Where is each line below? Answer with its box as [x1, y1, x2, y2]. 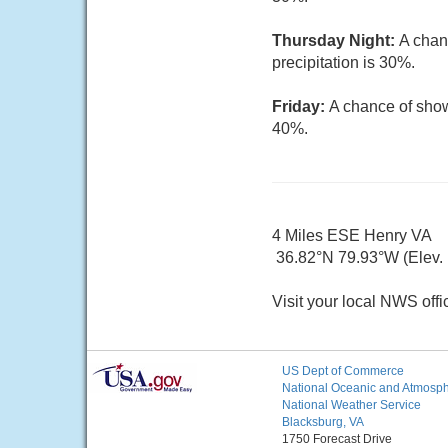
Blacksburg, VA [282, 415, 364, 429]
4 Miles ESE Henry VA [272, 227, 432, 244]
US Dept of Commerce [282, 364, 404, 378]
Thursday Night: [272, 32, 399, 49]
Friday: [272, 98, 329, 115]
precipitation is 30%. [272, 54, 415, 71]
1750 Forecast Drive [282, 432, 392, 446]
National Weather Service [282, 398, 421, 412]
